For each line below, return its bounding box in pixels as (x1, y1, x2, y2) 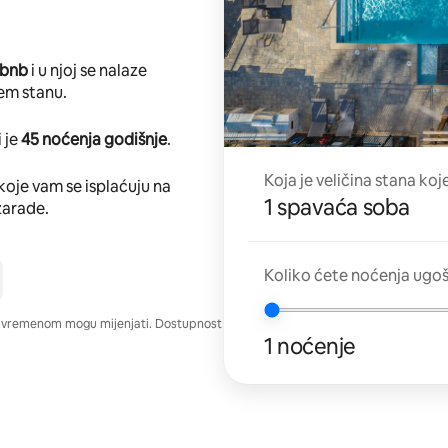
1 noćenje (264, 331, 357, 361)
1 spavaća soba (264, 192, 410, 222)
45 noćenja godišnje (21, 128, 167, 150)
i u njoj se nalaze (28, 59, 147, 81)
